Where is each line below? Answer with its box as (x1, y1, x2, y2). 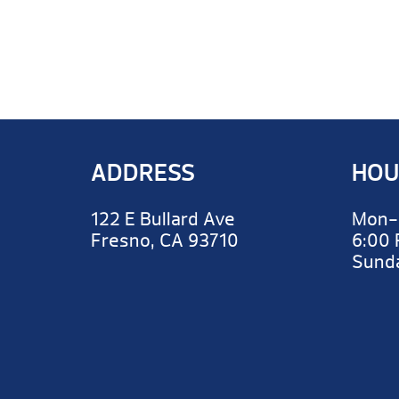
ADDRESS (91, 157, 195, 188)
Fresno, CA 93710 (91, 229, 239, 252)
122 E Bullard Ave (91, 208, 235, 231)
